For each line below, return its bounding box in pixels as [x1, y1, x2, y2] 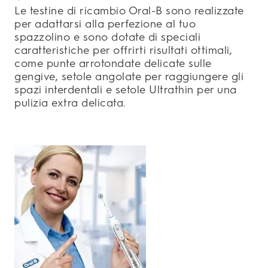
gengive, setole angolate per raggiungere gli [14, 70, 243, 84]
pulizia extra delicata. [14, 96, 126, 110]
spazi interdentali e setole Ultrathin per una [14, 83, 237, 97]
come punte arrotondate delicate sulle [14, 57, 212, 71]
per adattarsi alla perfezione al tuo [14, 17, 196, 31]
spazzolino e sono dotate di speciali [14, 31, 200, 44]
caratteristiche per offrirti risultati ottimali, [14, 44, 232, 57]
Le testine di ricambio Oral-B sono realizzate [14, 4, 244, 18]
